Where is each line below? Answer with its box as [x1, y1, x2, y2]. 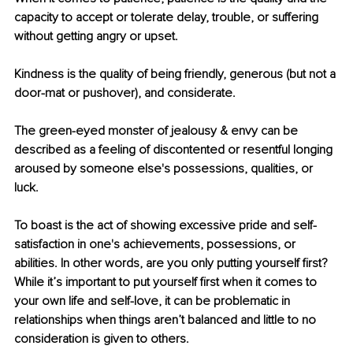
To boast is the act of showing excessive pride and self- [14, 217, 317, 233]
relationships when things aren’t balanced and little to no [14, 311, 319, 328]
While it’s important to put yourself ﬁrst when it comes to [14, 273, 320, 290]
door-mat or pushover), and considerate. [14, 84, 236, 101]
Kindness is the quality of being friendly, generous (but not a [14, 65, 339, 82]
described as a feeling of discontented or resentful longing [14, 141, 336, 158]
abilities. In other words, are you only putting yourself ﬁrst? [14, 255, 331, 271]
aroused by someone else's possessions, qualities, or [14, 160, 316, 176]
